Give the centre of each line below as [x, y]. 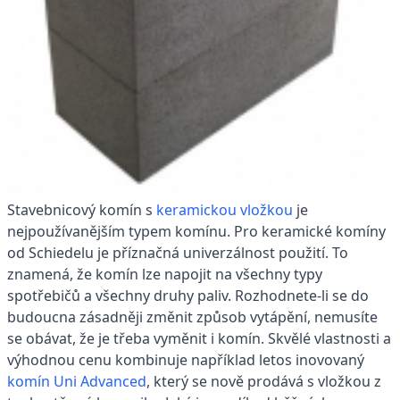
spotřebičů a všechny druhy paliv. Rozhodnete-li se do [188, 295]
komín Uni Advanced [77, 381]
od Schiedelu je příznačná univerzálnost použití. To [178, 252]
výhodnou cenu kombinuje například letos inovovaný [186, 359]
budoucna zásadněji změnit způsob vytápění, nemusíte [192, 317]
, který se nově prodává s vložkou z [264, 381]
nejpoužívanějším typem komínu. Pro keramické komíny [196, 231]
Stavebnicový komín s [82, 209]
